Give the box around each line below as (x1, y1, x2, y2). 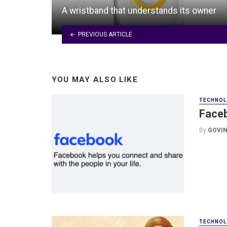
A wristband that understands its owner (62, 6, 216, 16)
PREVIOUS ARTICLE (78, 30, 132, 38)
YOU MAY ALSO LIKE (52, 75, 138, 85)
